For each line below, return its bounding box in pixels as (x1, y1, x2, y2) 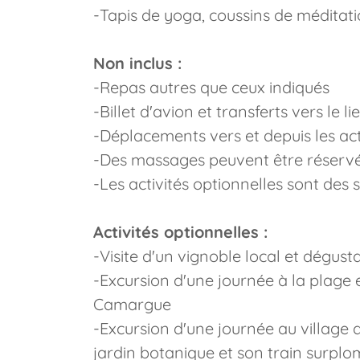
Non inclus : (93, 53, 182, 73)
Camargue (93, 294, 171, 314)
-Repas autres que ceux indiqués (93, 77, 329, 97)
